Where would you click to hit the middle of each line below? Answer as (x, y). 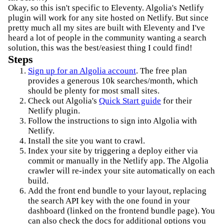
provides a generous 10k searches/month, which (113, 81)
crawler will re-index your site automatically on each (121, 171)
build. (38, 181)
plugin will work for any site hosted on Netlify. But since (108, 18)
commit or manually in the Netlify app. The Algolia (118, 161)
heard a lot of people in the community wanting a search (107, 38)
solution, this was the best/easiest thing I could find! (100, 48)
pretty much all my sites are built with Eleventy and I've (106, 28)
